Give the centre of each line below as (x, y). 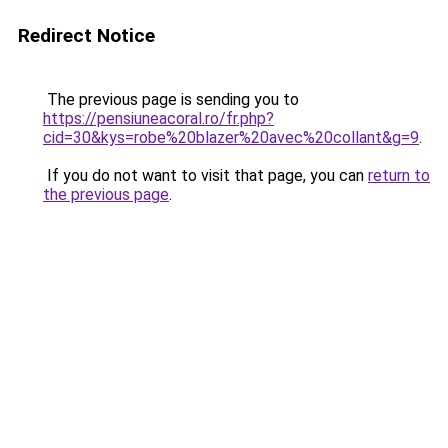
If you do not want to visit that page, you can (205, 175)
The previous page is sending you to (171, 99)
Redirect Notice (86, 35)
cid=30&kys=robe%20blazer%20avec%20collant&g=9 (231, 137)
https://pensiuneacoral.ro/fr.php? (158, 118)
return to (399, 175)
